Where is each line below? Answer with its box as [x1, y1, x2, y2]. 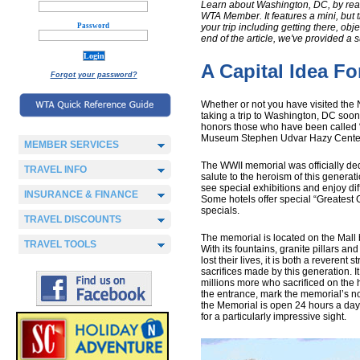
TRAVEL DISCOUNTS [24, 214, 121, 225]
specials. [201, 205, 239, 216]
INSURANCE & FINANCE [24, 189, 138, 200]
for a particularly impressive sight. [201, 311, 346, 322]
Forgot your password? [50, 71, 137, 79]
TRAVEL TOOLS [24, 239, 96, 250]
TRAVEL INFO [24, 164, 87, 175]
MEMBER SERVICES [24, 139, 119, 150]
